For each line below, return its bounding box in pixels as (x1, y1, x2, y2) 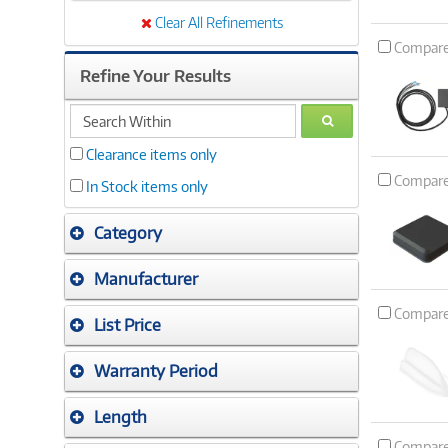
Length (94, 407, 147, 427)
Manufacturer (94, 269, 198, 289)
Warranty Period (94, 361, 218, 381)
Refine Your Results (80, 66, 231, 86)
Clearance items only (86, 146, 217, 163)
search (69, 104, 111, 121)
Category (94, 223, 162, 243)
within (69, 124, 108, 141)
